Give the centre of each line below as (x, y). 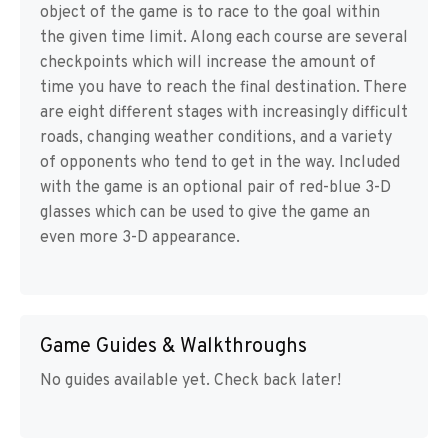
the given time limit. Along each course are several (224, 38)
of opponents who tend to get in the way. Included (220, 163)
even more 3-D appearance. (140, 238)
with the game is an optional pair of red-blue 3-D (215, 188)
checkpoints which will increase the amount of (208, 63)
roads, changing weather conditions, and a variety (216, 138)
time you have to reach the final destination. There (223, 88)
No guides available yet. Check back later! (190, 381)
